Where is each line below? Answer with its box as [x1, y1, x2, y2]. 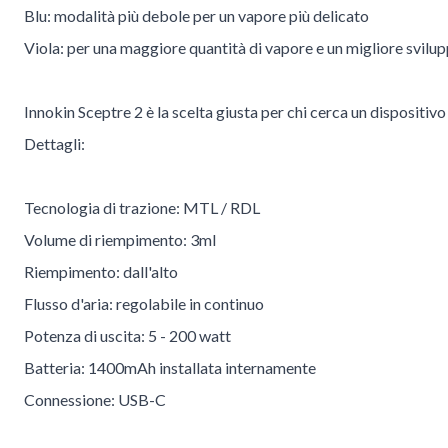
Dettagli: [24, 134, 85, 154]
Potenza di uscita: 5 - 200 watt [24, 326, 231, 346]
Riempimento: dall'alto [24, 262, 178, 282]
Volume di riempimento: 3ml [24, 230, 216, 250]
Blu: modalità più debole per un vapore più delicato [24, 6, 369, 26]
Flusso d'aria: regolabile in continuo [24, 294, 264, 314]
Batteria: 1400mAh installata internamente [24, 358, 316, 378]
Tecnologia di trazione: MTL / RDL [24, 198, 260, 218]
